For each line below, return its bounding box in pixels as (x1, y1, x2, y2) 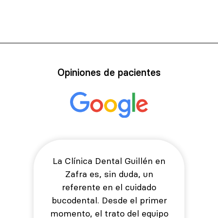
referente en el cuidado (62, 181, 156, 193)
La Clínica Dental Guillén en (53, 155, 165, 166)
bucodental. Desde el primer (51, 194, 167, 206)
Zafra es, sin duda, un (65, 168, 153, 180)
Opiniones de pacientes (57, 66, 161, 79)
